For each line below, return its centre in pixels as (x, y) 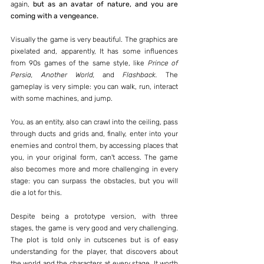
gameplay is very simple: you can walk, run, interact (94, 86)
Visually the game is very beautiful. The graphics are (94, 39)
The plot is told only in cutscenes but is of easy (94, 240)
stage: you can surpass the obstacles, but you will (94, 181)
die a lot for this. (36, 192)
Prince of (163, 63)
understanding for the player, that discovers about (94, 251)
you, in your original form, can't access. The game (94, 157)
